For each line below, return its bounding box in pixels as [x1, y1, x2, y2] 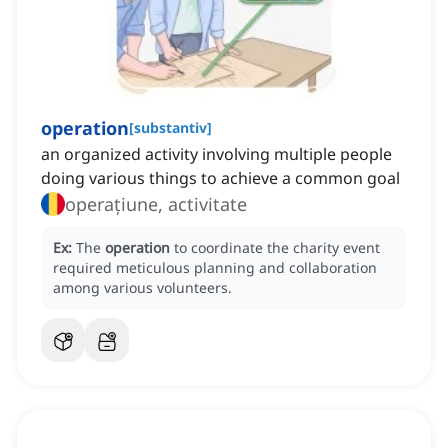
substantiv [134, 118, 207, 138]
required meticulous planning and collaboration [53, 258, 377, 278]
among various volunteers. [53, 278, 232, 298]
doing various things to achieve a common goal [41, 167, 400, 190]
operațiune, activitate [65, 192, 247, 217]
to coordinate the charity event [174, 238, 380, 258]
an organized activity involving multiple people [41, 143, 392, 166]
